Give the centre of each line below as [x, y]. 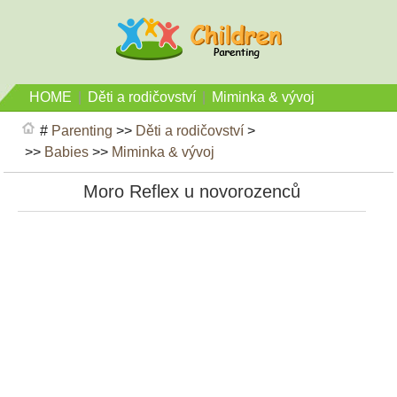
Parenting [82, 131]
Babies [67, 152]
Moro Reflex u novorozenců [192, 191]
